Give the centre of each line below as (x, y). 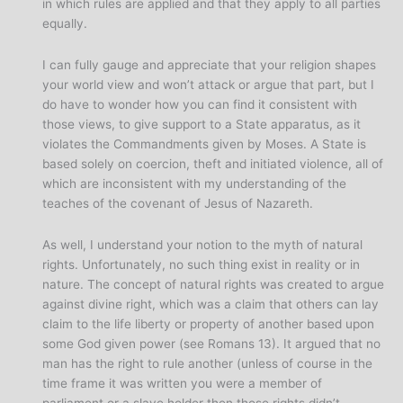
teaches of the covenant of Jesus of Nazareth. (178, 204)
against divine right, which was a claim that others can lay (211, 304)
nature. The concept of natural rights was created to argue (214, 285)
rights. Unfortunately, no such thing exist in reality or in (201, 265)
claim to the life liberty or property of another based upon (209, 324)
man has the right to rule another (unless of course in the (208, 364)
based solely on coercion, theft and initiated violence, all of (213, 164)
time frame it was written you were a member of (183, 384)
